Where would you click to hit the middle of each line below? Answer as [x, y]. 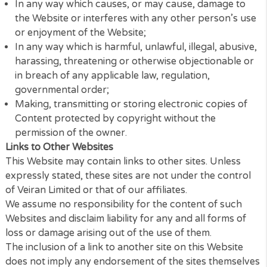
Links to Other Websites [66, 252]
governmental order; [69, 189]
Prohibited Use [44, 46]
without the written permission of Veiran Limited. [127, 30]
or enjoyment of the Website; [89, 125]
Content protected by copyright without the [128, 221]
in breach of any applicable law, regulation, [125, 173]
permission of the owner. [79, 237]
